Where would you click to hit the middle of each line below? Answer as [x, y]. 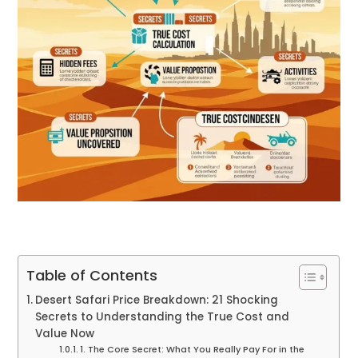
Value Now [65, 334]
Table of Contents [92, 276]
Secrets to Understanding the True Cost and [163, 317]
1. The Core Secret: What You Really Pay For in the [193, 350]
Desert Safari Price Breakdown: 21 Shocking [157, 300]
